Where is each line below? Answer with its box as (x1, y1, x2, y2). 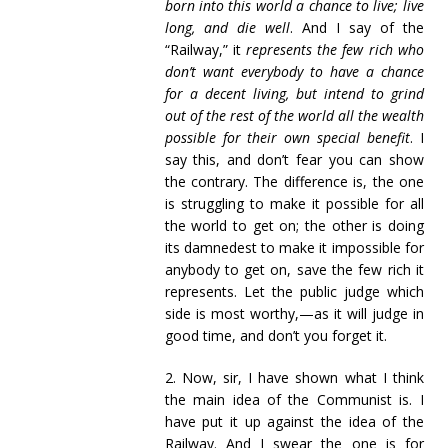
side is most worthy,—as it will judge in (164, 304, 424, 323)
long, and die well (164, 18, 290, 37)
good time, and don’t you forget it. (164, 326, 387, 345)
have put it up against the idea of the (164, 412, 424, 431)
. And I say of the (289, 18, 424, 37)
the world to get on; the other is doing (164, 216, 424, 235)
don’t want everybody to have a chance (164, 62, 424, 81)
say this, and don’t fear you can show (164, 150, 424, 169)
